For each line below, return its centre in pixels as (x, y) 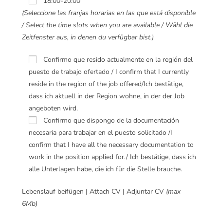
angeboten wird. (53, 109)
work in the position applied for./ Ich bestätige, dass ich (112, 157)
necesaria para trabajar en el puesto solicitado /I (100, 133)
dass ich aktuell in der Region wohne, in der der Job (107, 96)
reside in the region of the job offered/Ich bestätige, (106, 84)
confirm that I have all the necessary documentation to (111, 145)
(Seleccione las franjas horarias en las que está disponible (109, 13)
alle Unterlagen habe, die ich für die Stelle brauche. (105, 169)
